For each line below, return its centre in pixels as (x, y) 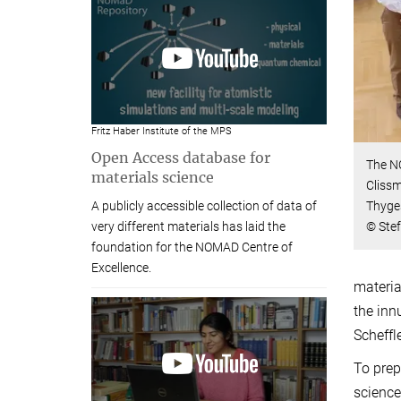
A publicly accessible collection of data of (204, 206)
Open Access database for (181, 158)
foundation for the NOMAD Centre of (192, 247)
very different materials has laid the (188, 227)
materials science (153, 178)
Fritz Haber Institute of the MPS (162, 132)
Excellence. (121, 268)
